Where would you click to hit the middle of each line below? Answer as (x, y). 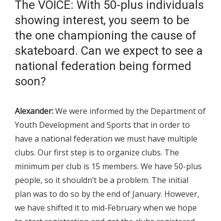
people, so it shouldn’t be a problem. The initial (102, 180)
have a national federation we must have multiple (106, 139)
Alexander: (34, 111)
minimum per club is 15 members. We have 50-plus (108, 166)
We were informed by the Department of (129, 111)
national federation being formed (103, 66)
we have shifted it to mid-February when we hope (106, 208)
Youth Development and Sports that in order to (102, 125)
